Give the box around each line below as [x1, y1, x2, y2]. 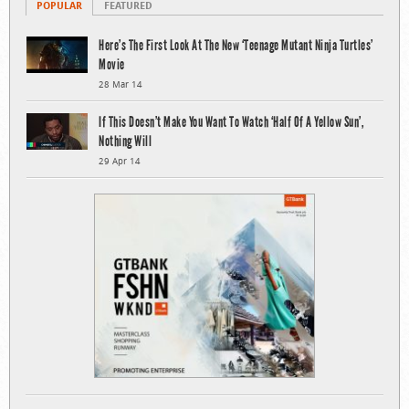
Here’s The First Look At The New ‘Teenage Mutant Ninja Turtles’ [99, 36, 373, 54]
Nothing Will [99, 131, 152, 150]
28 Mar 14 [99, 78, 142, 90]
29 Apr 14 [99, 154, 141, 167]
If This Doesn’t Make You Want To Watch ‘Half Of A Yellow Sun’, [99, 112, 363, 131]
